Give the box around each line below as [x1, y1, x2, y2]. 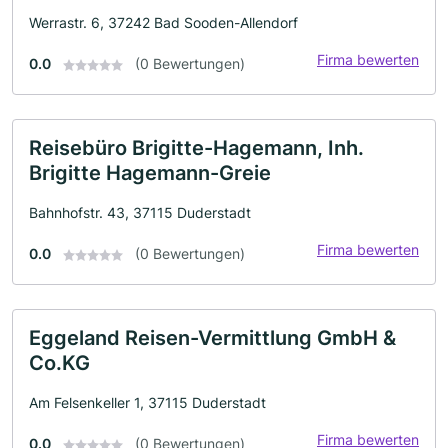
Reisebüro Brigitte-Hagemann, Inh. [29, 136, 364, 160]
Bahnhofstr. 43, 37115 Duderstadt [29, 204, 251, 221]
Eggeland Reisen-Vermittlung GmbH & [29, 326, 396, 350]
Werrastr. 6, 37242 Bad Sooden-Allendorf [29, 14, 298, 31]
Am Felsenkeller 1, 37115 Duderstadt [29, 394, 266, 411]
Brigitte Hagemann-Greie [29, 161, 271, 185]
